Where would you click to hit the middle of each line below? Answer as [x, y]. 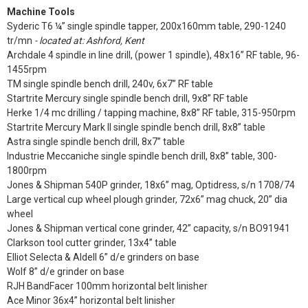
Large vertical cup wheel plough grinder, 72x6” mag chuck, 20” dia [147, 199]
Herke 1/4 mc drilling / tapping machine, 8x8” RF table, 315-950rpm [151, 113]
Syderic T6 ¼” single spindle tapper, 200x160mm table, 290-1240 [146, 26]
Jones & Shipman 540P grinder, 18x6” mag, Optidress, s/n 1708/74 [151, 185]
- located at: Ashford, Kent [89, 41]
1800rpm [27, 170]
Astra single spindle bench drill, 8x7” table [96, 142]
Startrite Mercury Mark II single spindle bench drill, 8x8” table [136, 127]
